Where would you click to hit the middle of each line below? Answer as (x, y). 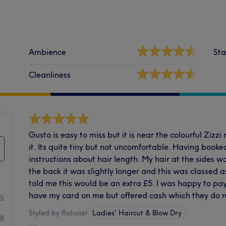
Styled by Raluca (57, 213)
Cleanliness (50, 74)
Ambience (48, 52)
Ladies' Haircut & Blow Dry (137, 213)
